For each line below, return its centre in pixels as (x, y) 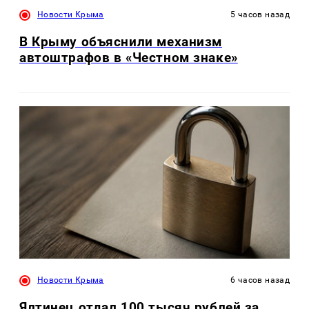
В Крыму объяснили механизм (121, 42)
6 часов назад (260, 280)
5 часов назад (260, 15)
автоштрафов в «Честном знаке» (129, 58)
